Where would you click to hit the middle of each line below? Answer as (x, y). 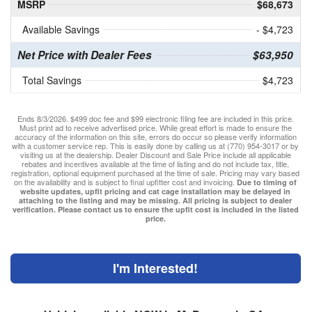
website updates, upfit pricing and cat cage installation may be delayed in (156, 192)
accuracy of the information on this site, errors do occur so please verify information (155, 137)
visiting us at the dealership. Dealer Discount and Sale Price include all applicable (155, 155)
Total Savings (52, 80)
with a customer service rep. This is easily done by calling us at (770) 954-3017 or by (156, 146)
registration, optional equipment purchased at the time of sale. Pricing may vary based (156, 173)
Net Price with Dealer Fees (84, 55)
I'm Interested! (156, 268)
